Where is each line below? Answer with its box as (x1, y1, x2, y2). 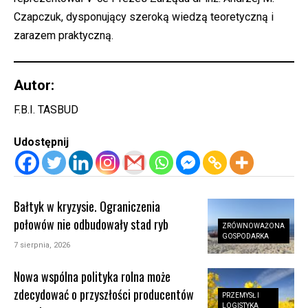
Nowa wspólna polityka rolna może (14, 267, 171, 285)
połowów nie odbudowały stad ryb (14, 214, 169, 233)
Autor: (14, 76, 54, 93)
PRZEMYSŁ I (222, 291, 260, 300)
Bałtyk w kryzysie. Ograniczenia (14, 197, 161, 215)
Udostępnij (14, 135, 69, 148)
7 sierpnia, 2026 (14, 240, 71, 250)
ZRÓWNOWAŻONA (222, 221, 285, 230)
